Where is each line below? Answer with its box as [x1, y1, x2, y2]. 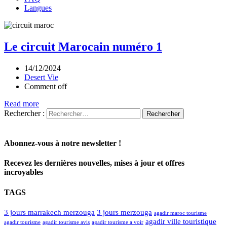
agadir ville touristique [145, 217, 216, 225]
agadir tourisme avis [43, 219, 90, 225]
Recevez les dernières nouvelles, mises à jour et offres [4, 159, 184, 168]
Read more [4, 99, 39, 108]
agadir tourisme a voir [92, 219, 143, 225]
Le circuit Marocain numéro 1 [4, 40, 162, 53]
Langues [24, 4, 52, 12]
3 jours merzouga [97, 208, 152, 216]
